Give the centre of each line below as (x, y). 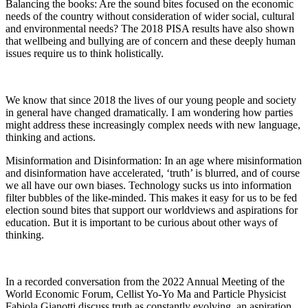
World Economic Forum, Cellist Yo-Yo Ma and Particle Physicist (146, 294)
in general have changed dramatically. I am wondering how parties (149, 113)
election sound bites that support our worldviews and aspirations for (152, 210)
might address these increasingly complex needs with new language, (153, 125)
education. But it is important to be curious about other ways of (142, 223)
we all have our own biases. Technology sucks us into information (148, 186)
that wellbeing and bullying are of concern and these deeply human (151, 41)
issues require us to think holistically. (85, 54)
